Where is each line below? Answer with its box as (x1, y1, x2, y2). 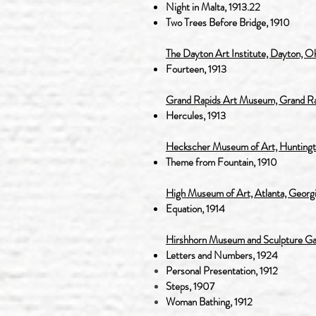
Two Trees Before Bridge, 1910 (166, 15, 290, 30)
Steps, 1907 (166, 279, 214, 294)
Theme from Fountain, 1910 (166, 154, 277, 170)
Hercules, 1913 (166, 108, 226, 123)
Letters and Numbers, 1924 (166, 248, 278, 263)
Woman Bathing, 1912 (166, 294, 253, 310)
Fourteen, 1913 (166, 61, 226, 77)
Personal (166, 263, 203, 279)
